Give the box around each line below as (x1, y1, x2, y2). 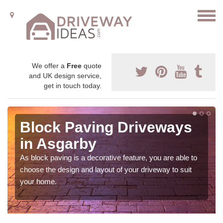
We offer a (32, 62, 67, 70)
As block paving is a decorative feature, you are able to (20, 153, 197, 162)
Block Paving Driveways (20, 119, 192, 135)
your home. (20, 177, 57, 186)
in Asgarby (20, 135, 97, 152)
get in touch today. (44, 82, 102, 90)
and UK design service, (29, 72, 102, 80)
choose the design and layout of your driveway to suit (20, 165, 192, 174)
